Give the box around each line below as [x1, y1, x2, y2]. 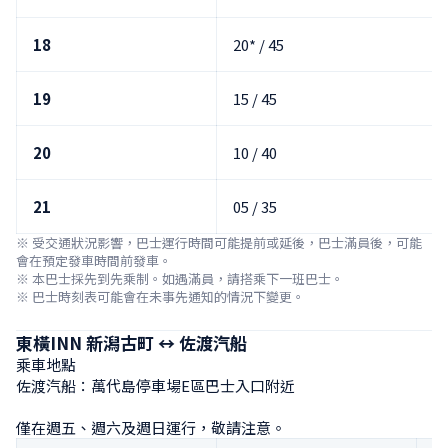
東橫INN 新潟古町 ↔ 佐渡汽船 [16, 329, 247, 355]
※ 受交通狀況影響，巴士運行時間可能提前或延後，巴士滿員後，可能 [16, 232, 422, 252]
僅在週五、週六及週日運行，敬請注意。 [16, 416, 286, 438]
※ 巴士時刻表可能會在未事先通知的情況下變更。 [16, 286, 305, 306]
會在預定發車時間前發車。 [16, 250, 172, 270]
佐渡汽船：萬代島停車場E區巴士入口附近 [16, 374, 295, 396]
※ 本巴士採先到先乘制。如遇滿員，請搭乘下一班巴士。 [16, 268, 344, 288]
